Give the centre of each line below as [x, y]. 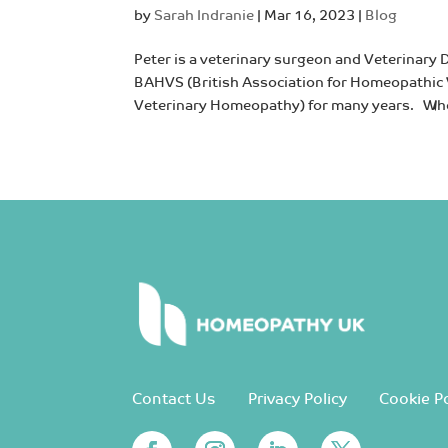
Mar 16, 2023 [310, 15]
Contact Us [174, 399]
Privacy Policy [297, 399]
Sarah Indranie [204, 15]
